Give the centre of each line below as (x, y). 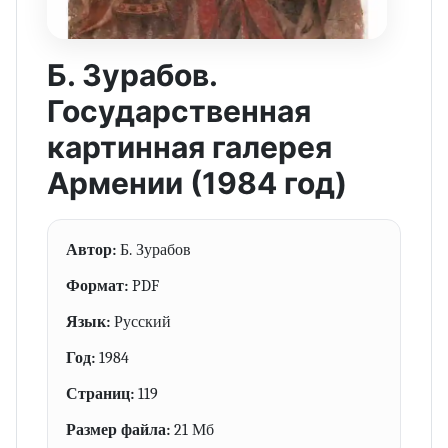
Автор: (91, 250)
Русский (140, 322)
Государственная (179, 111)
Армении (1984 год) (197, 183)
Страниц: (100, 394)
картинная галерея (189, 147)
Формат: (97, 286)
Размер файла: (118, 430)
